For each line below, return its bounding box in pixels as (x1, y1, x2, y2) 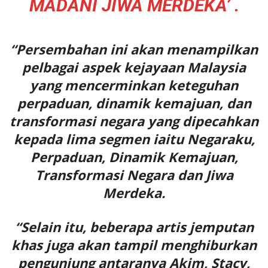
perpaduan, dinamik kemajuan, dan (17, 93, 251, 112)
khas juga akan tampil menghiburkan (11, 235, 257, 254)
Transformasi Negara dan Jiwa (35, 165, 233, 184)
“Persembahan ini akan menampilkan (10, 39, 258, 58)
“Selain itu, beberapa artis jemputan (14, 217, 254, 236)
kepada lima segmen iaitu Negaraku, (13, 129, 255, 148)
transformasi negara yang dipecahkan (10, 111, 258, 130)
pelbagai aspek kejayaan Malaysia (22, 57, 246, 76)
